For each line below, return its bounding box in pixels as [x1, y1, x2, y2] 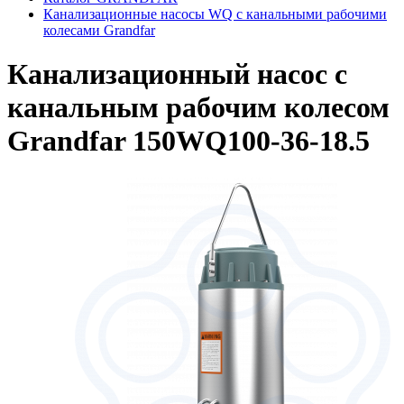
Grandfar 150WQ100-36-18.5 [7, 124, 370, 158]
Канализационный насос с [7, 58, 347, 91]
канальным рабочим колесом [7, 91, 390, 124]
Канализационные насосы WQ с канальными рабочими [43, 6, 387, 22]
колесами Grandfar [43, 23, 155, 38]
